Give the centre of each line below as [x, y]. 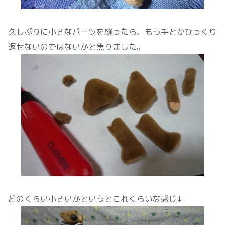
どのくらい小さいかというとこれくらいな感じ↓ [95, 199]
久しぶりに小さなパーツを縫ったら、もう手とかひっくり [113, 31]
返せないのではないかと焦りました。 [76, 46]
